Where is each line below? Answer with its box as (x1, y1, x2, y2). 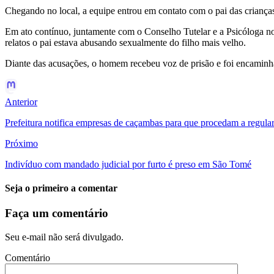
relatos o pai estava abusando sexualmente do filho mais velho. (5, 37, 246, 48)
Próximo (5, 138, 38, 149)
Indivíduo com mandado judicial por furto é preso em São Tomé (5, 158, 251, 169)
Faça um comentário (5, 207, 108, 220)
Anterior (5, 96, 37, 107)
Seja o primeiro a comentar (5, 183, 117, 194)
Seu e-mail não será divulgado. (5, 232, 124, 243)
